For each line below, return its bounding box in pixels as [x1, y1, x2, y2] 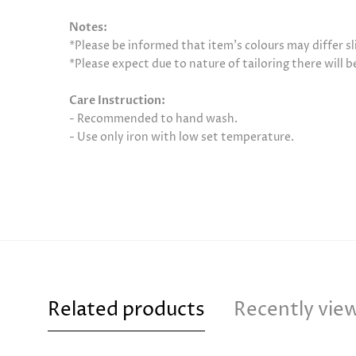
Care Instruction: [69, 92, 165, 108]
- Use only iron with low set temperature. [69, 129, 294, 145]
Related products [48, 296, 205, 323]
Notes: [69, 19, 107, 35]
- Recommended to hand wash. [69, 110, 238, 126]
